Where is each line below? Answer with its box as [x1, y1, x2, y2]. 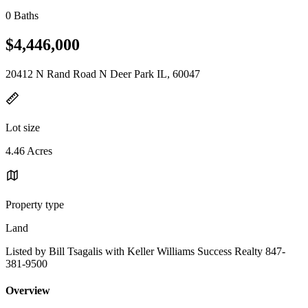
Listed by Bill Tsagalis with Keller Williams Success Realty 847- [5, 245, 285, 257]
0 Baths [5, 10, 38, 21]
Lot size [5, 121, 40, 133]
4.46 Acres [5, 144, 52, 157]
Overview [5, 285, 50, 297]
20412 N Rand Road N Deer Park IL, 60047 [5, 67, 200, 80]
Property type [5, 198, 64, 210]
